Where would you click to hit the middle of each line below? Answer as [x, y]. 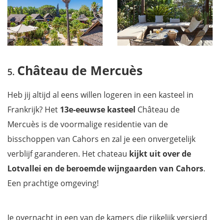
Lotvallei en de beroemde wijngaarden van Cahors [105, 168]
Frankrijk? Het [34, 109]
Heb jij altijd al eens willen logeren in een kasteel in [100, 95]
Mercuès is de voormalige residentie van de [88, 124]
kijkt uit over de [160, 153]
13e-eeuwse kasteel [98, 109]
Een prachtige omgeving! [53, 183]
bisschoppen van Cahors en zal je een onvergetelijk [101, 139]
